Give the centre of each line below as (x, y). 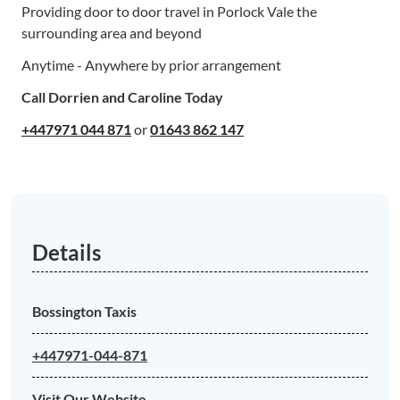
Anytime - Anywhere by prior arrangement (151, 65)
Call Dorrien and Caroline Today (122, 97)
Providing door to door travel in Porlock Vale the (169, 11)
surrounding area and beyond (112, 33)
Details (67, 252)
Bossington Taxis (84, 311)
